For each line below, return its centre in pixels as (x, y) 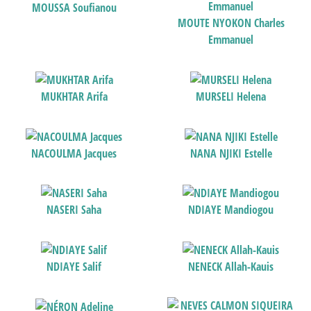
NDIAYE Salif (74, 267)
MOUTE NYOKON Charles (231, 23)
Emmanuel (231, 40)
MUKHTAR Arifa (74, 97)
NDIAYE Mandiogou (231, 210)
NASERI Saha (74, 210)
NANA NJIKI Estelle (231, 153)
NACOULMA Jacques (74, 153)
